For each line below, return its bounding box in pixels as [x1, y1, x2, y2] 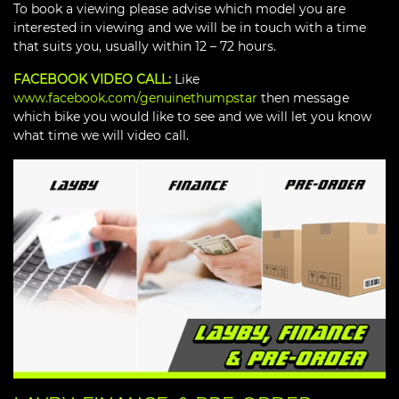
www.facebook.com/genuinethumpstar [13, 90, 257, 107]
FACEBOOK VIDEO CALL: [13, 71, 171, 88]
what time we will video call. [13, 127, 189, 144]
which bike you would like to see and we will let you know [13, 109, 371, 126]
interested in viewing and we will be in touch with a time [13, 20, 366, 37]
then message [257, 90, 349, 107]
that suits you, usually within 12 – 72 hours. [13, 38, 276, 55]
